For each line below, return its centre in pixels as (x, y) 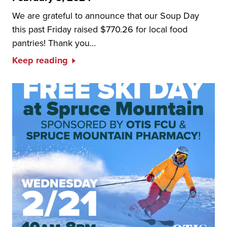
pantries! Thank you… (54, 43)
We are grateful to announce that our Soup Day (106, 15)
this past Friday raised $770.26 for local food (100, 29)
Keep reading (40, 60)
